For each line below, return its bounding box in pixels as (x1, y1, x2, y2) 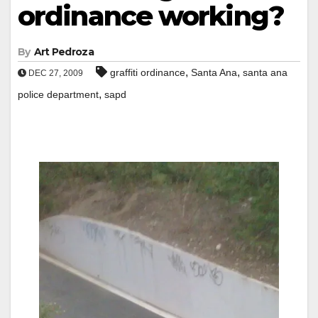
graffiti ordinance (110, 66, 185, 78)
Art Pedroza (33, 45, 94, 58)
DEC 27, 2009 (26, 67, 83, 78)
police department (18, 88, 99, 100)
